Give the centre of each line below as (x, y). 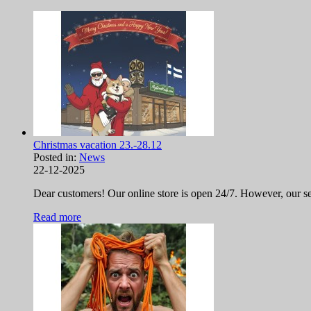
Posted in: (56, 158)
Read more (57, 217)
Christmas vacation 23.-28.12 (98, 145)
